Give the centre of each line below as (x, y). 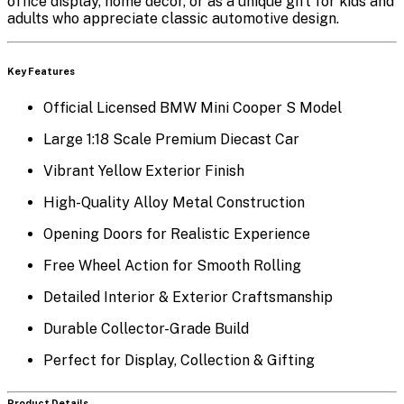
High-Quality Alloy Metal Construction (174, 202)
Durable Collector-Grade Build (146, 328)
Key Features (41, 71)
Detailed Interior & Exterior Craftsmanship (188, 297)
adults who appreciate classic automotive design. (173, 18)
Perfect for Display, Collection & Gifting (179, 360)
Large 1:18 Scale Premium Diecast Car (171, 139)
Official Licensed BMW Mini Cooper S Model (193, 107)
